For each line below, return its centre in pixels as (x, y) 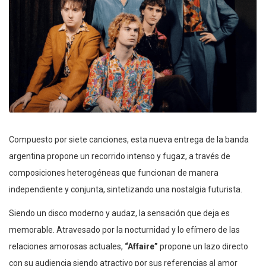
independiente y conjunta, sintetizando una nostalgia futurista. (126, 189)
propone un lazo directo (203, 246)
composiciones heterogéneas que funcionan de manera (114, 172)
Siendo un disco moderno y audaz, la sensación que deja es (119, 213)
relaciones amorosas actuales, (66, 246)
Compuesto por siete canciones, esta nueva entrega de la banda (129, 139)
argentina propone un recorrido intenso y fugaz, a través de (120, 156)
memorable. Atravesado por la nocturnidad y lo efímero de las (124, 229)
